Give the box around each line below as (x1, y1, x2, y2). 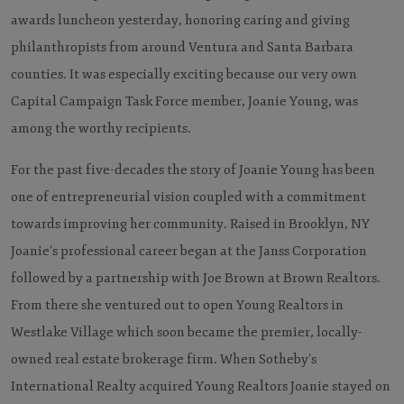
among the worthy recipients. (11, 119, 191, 137)
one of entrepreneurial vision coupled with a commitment (11, 188, 366, 206)
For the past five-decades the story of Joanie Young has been (11, 161, 375, 179)
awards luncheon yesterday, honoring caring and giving (11, 11, 350, 29)
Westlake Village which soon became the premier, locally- (11, 323, 363, 341)
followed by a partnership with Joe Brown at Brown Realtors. (11, 269, 381, 287)
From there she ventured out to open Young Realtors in (11, 296, 344, 314)
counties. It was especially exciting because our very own (11, 65, 357, 83)
